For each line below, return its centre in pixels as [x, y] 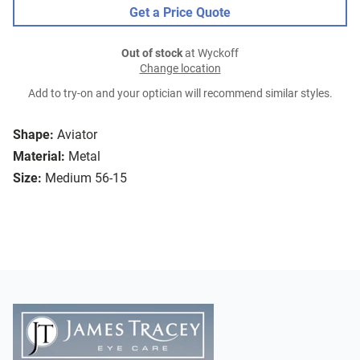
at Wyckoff [211, 54]
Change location [180, 69]
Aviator [77, 135]
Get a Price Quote [180, 13]
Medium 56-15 [86, 178]
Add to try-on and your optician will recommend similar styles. [180, 94]
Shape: [33, 135]
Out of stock [152, 54]
